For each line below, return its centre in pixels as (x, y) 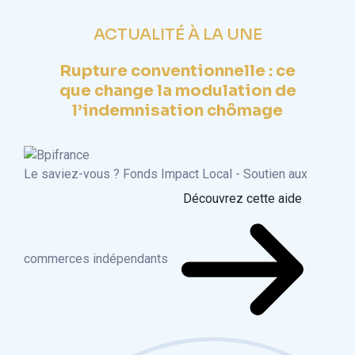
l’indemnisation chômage (177, 110)
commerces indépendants (97, 259)
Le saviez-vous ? (73, 174)
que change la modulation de (177, 90)
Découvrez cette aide (242, 199)
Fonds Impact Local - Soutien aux (215, 174)
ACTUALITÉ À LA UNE (177, 34)
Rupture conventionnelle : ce (177, 71)
